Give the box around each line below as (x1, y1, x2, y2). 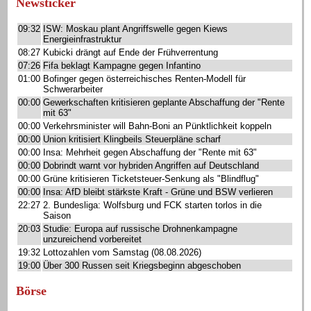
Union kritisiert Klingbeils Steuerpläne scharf (43, 134, 221, 144)
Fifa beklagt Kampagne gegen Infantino (43, 60, 201, 71)
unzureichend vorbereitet (43, 234, 142, 244)
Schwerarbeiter (43, 84, 103, 94)
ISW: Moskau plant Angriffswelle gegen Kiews (43, 24, 228, 34)
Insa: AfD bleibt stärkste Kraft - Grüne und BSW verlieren (43, 187, 273, 197)
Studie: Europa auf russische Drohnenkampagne (43, 224, 237, 234)
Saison (43, 210, 71, 221)
